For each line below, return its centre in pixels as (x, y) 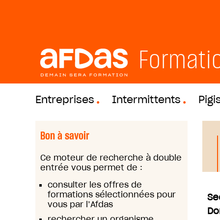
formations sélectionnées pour (112, 194)
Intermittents (146, 100)
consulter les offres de (95, 185)
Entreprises (65, 100)
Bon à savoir (65, 136)
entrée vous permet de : (91, 167)
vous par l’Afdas (82, 204)
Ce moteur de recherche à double (111, 158)
